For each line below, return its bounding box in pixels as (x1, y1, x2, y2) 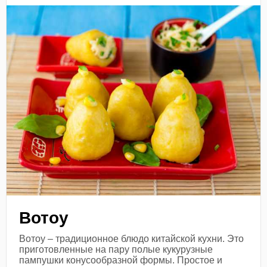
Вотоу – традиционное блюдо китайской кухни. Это (19, 233, 244, 244)
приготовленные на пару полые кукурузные (19, 244, 213, 254)
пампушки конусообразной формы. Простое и (19, 254, 223, 265)
